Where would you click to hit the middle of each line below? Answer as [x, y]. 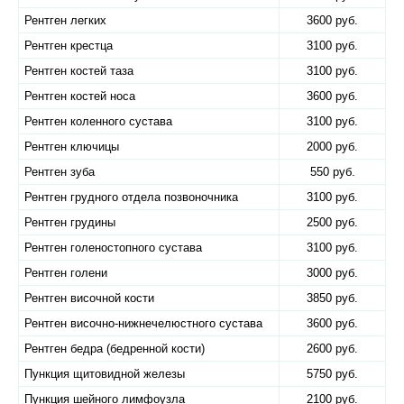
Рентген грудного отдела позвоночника [131, 197]
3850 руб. [332, 298]
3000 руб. [332, 273]
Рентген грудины [70, 222]
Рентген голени [66, 273]
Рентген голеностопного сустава [113, 248]
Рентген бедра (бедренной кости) [115, 349]
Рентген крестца [69, 46]
